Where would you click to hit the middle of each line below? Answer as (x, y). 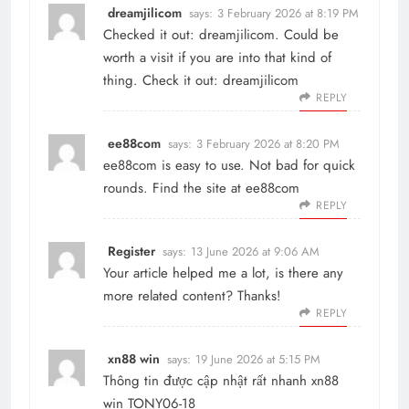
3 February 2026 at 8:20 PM (268, 144)
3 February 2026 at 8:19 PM (288, 14)
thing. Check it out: (163, 81)
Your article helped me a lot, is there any (223, 273)
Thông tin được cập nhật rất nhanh (207, 381)
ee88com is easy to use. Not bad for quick (229, 166)
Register (131, 252)
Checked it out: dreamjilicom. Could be (221, 35)
